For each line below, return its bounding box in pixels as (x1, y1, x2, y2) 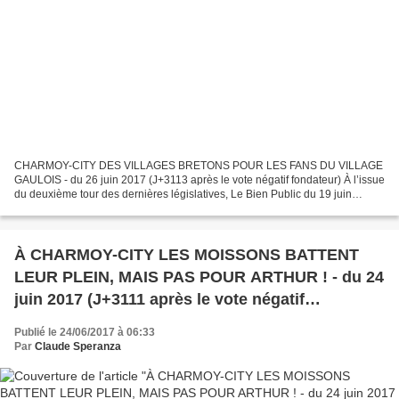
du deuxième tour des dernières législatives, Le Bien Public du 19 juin (14, 188, 352, 201)
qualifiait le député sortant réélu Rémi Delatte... (14, 202, 240, 216)
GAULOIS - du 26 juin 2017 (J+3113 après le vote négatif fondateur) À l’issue (14, 174, 385, 187)
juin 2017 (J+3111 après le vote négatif (14, 290, 305, 309)
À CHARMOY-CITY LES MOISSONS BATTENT (14, 246, 359, 265)
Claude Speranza (35, 340, 121, 354)
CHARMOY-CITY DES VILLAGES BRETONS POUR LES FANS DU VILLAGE (14, 159, 383, 173)
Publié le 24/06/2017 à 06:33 (14, 326, 155, 339)
